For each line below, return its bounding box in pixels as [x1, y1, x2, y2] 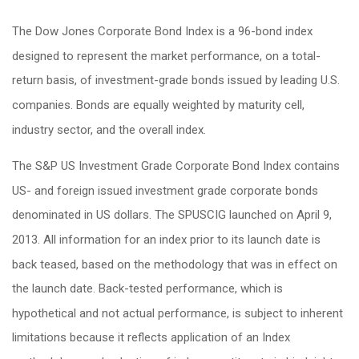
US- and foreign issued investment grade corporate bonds [12, 183, 318, 198]
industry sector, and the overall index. [12, 122, 206, 137]
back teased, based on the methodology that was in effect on [12, 256, 337, 272]
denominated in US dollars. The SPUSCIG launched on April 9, [12, 207, 332, 222]
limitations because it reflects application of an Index [12, 329, 290, 345]
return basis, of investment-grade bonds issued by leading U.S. [12, 72, 340, 87]
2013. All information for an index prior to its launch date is [12, 232, 321, 247]
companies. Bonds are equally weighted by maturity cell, [12, 97, 305, 112]
